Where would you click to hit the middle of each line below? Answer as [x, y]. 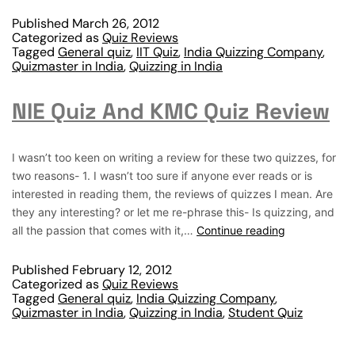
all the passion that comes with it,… [104, 230]
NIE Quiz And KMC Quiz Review [171, 111]
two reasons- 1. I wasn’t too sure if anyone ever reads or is [162, 176]
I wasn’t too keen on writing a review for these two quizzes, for [174, 157]
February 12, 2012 [122, 270]
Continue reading [241, 230]
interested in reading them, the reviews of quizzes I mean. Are [172, 194]
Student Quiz [265, 313]
